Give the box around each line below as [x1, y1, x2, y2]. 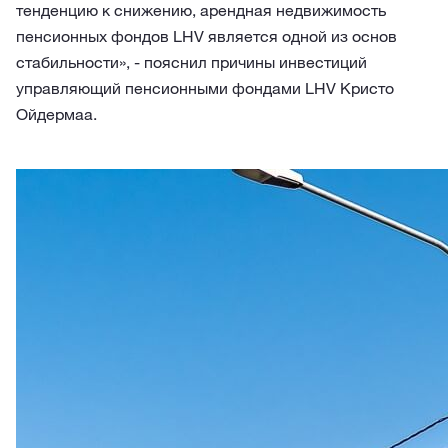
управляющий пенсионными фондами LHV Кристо [16, 78, 394, 98]
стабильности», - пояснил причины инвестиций [16, 52, 367, 72]
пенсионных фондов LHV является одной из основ [16, 26, 397, 46]
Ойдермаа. [16, 104, 97, 124]
